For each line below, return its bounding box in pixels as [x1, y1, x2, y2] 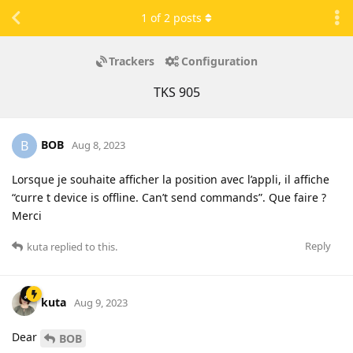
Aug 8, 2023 [72, 137, 125, 152]
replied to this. [48, 239, 117, 254]
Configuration [180, 54, 258, 69]
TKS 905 [153, 83, 200, 101]
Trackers [108, 54, 154, 69]
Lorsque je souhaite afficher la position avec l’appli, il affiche [12, 171, 329, 187]
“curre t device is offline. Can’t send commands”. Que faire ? [12, 189, 326, 205]
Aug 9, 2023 [74, 295, 128, 310]
